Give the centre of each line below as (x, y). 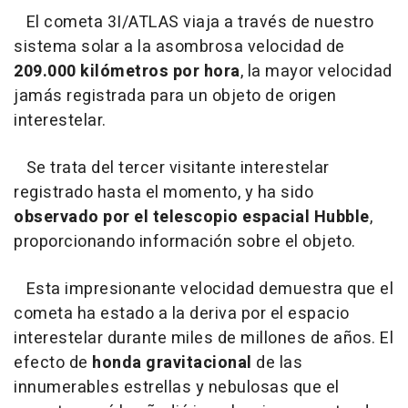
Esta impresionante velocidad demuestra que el (204, 289)
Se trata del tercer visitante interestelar (172, 168)
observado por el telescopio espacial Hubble (192, 217)
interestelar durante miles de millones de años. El (204, 338)
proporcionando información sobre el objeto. (185, 241)
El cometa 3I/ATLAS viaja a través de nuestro (194, 22)
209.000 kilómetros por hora (127, 71)
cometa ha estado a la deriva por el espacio (182, 313)
